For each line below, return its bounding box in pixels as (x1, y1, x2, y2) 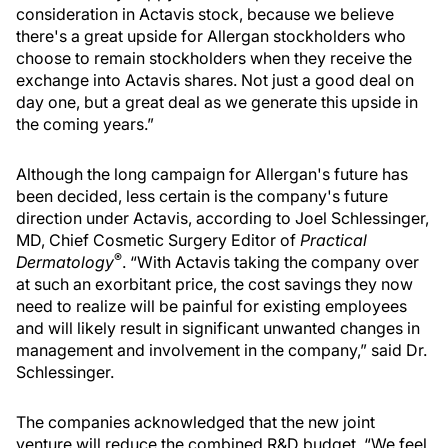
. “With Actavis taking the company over (122, 252, 419, 272)
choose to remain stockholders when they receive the (16, 48, 412, 68)
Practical (300, 230, 367, 250)
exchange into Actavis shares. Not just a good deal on (16, 70, 414, 90)
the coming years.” (16, 114, 154, 134)
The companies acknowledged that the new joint (16, 412, 375, 432)
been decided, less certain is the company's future (16, 186, 388, 206)
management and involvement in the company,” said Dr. (16, 340, 427, 360)
